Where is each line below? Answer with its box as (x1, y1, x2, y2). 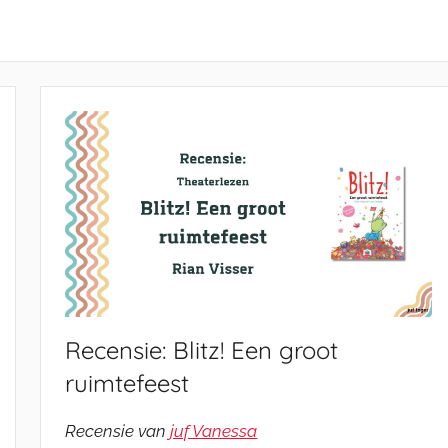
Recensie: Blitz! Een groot (65, 335, 339, 366)
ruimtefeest (65, 368, 190, 399)
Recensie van (65, 421, 171, 442)
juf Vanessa (170, 421, 258, 442)
